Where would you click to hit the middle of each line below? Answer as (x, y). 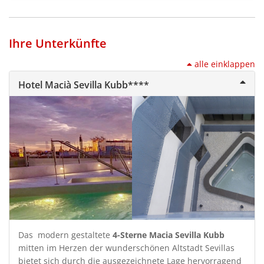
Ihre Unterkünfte (58, 43)
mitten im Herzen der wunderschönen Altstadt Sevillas (126, 247)
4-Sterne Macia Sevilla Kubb (169, 235)
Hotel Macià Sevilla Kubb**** (84, 85)
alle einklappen (225, 64)
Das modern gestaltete (65, 235)
